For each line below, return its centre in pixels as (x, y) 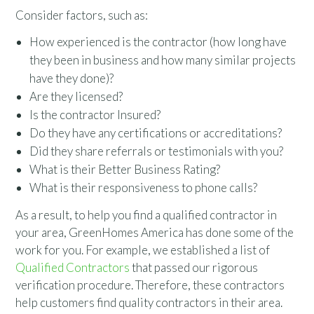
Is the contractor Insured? (95, 115)
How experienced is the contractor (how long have (158, 42)
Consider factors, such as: (82, 15)
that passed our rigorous (194, 267)
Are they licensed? (76, 96)
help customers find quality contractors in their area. (149, 302)
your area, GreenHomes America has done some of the (155, 232)
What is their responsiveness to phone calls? (144, 187)
